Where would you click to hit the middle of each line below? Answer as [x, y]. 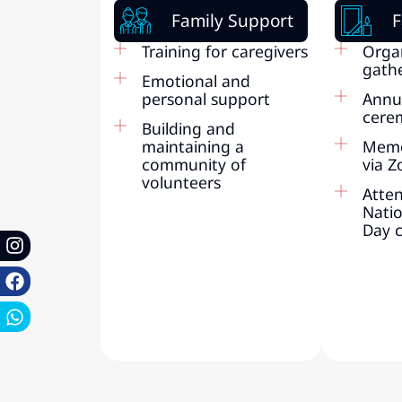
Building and [188, 128]
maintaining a [192, 146]
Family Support [232, 20]
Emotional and [196, 80]
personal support [205, 98]
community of [193, 164]
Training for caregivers [224, 51]
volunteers [181, 182]
